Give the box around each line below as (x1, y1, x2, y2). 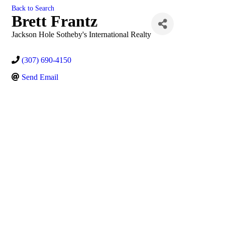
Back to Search (12, 4, 54, 12)
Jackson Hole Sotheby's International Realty (12, 30, 151, 39)
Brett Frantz (12, 12, 97, 30)
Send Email (22, 73, 58, 81)
